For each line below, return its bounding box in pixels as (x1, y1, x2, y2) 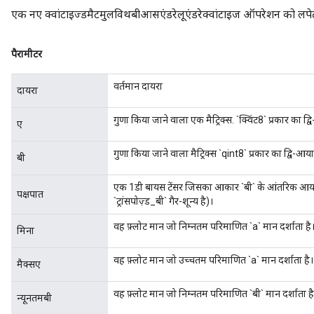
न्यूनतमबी (17, 292, 52, 303)
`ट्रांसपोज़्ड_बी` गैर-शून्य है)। (114, 196, 213, 207)
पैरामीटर (11, 48, 42, 60)
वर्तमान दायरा (114, 81, 163, 92)
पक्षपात (17, 189, 43, 200)
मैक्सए (17, 259, 41, 270)
